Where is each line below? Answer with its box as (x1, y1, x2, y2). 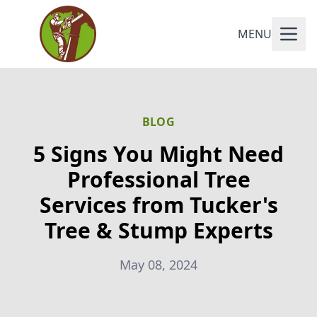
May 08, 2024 (120, 256, 197, 273)
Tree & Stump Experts (44, 216, 273, 245)
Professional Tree (67, 165, 250, 194)
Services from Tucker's (39, 190, 278, 219)
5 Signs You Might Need (33, 139, 284, 168)
